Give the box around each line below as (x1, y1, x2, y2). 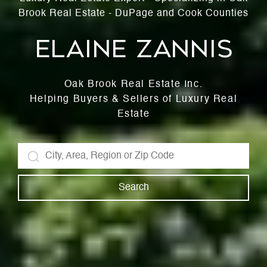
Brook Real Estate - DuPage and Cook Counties (18, 9, 249, 18)
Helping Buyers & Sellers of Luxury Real (29, 95, 238, 104)
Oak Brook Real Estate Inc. (64, 80, 203, 89)
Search (118, 182, 149, 193)
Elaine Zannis (34, 35, 233, 63)
